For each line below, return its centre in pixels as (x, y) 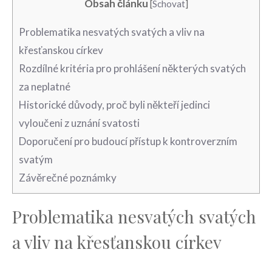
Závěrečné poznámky (68, 178)
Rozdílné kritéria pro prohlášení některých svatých (132, 69)
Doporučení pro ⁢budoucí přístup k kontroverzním (128, 141)
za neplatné (45, 87)
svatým (36, 160)
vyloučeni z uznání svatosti (79, 123)
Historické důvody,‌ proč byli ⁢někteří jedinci (114, 105)
